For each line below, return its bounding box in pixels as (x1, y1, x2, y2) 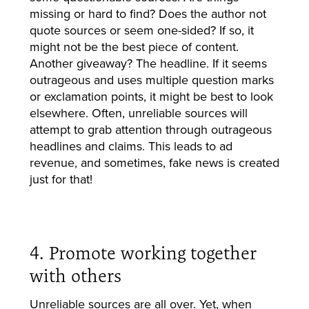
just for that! (29, 170, 92, 188)
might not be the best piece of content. (29, 37, 239, 55)
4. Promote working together (29, 241, 257, 263)
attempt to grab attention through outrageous (29, 120, 272, 138)
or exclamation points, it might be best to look (29, 87, 273, 105)
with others (29, 264, 121, 286)
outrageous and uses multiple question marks (29, 70, 274, 88)
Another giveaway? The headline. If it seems (29, 54, 267, 72)
